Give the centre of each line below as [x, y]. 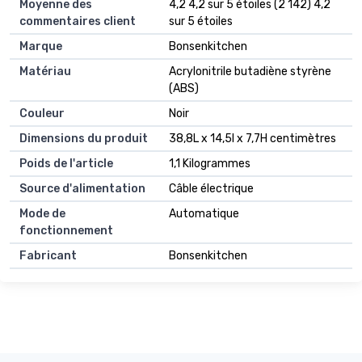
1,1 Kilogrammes [210, 163]
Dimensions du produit [84, 138]
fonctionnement [66, 230]
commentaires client [78, 21]
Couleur [42, 113]
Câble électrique [211, 188]
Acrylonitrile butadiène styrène [250, 71]
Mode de [42, 213]
